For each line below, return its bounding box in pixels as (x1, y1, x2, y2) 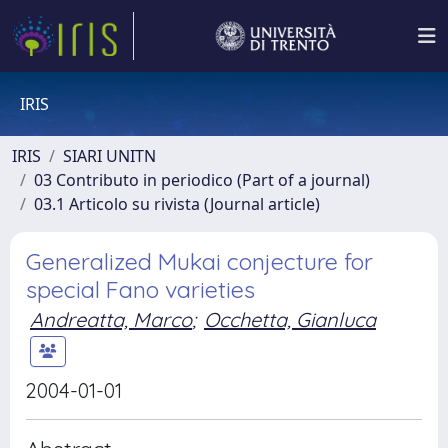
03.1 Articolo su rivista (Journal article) (34, 193, 320, 215)
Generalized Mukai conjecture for (26, 247, 373, 276)
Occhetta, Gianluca (204, 307, 376, 332)
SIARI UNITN (63, 145, 156, 167)
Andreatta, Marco (30, 307, 192, 332)
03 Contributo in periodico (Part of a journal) (34, 169, 370, 191)
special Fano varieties (26, 275, 255, 304)
